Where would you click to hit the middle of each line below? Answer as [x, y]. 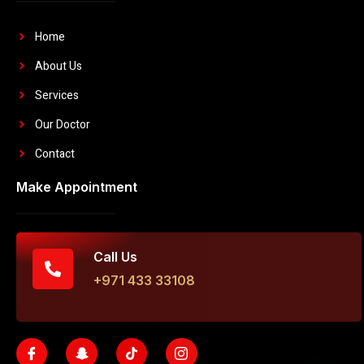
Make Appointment [77, 186]
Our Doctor [62, 124]
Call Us [115, 256]
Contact [54, 154]
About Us [58, 66]
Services [56, 95]
